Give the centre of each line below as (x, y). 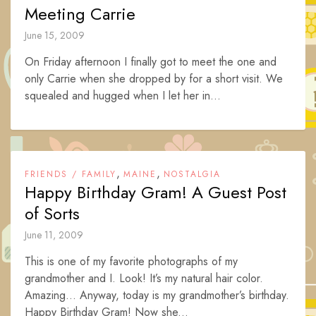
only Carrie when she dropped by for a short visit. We (154, 79)
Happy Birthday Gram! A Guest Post (156, 192)
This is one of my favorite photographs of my (131, 261)
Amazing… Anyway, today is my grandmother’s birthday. (157, 295)
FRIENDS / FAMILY (71, 174)
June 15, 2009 (55, 35)
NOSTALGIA (192, 174)
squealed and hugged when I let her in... (123, 96)
